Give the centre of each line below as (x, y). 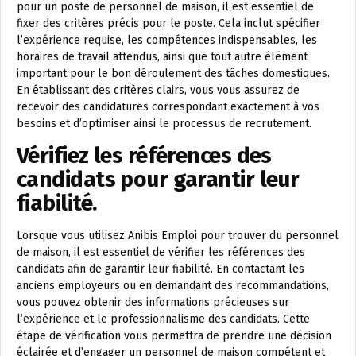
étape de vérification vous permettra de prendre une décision (174, 336)
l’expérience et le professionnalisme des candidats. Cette (163, 319)
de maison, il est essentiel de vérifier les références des (161, 252)
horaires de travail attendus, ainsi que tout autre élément (162, 57)
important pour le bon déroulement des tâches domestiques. (173, 74)
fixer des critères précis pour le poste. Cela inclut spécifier (168, 23)
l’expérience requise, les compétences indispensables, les (167, 40)
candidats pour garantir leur (158, 179)
